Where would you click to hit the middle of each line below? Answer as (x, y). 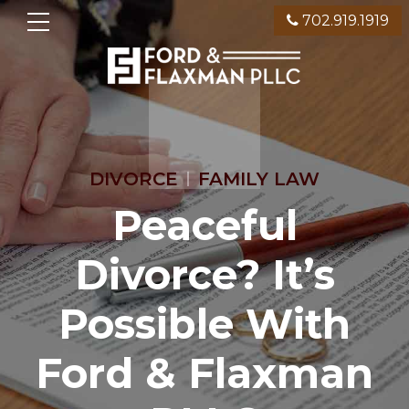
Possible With (204, 324)
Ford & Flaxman (204, 373)
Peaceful (204, 225)
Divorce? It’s (204, 274)
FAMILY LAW (259, 179)
